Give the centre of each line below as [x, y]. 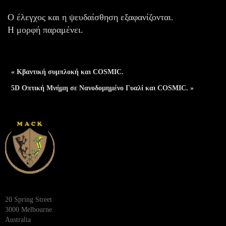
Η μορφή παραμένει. [45, 30]
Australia [18, 219]
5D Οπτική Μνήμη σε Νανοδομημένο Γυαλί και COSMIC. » [102, 88]
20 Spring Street [29, 199]
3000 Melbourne [29, 209]
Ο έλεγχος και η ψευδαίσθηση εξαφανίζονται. [91, 17]
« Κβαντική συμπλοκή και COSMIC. [67, 72]
